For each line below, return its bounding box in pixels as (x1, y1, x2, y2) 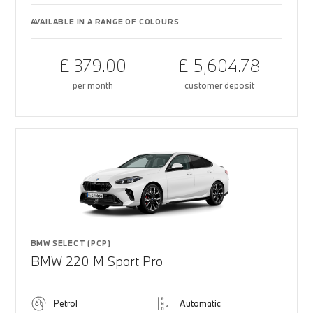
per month (73, 80, 114, 91)
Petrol (53, 298, 78, 309)
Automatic (180, 298, 221, 309)
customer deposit (184, 80, 255, 91)
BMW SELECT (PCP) (30, 238, 111, 248)
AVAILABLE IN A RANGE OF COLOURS (30, 17, 180, 27)
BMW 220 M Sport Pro (30, 253, 163, 270)
